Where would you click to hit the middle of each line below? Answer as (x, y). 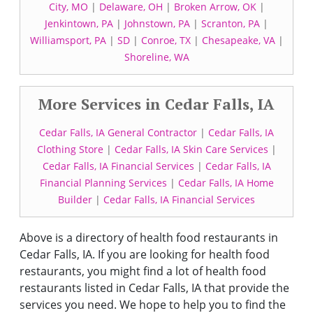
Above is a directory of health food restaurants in (149, 238)
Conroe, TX (166, 40)
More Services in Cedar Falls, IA (156, 104)
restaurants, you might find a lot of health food (143, 271)
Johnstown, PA (157, 23)
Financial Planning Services (103, 183)
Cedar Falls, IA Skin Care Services (191, 149)
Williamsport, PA (68, 40)
